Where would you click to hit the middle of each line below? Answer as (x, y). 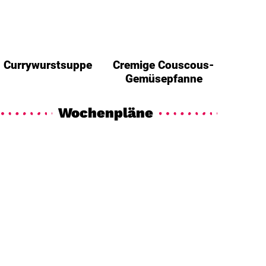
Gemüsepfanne (164, 79)
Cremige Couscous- (164, 65)
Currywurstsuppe (47, 65)
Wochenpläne (106, 113)
